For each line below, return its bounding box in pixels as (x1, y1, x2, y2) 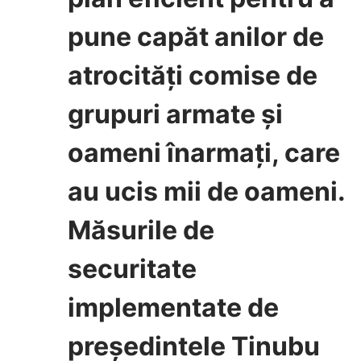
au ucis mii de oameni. (68, 176, 345, 207)
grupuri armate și (68, 98, 283, 130)
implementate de (68, 292, 279, 323)
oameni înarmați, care (68, 137, 340, 168)
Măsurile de (68, 214, 214, 246)
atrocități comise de (68, 60, 317, 91)
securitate (68, 253, 197, 284)
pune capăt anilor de (68, 21, 324, 52)
